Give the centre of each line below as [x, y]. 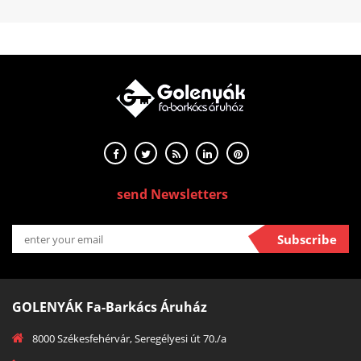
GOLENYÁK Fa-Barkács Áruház [110, 307]
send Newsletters [172, 194]
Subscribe [307, 239]
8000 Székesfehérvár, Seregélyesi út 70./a [129, 338]
